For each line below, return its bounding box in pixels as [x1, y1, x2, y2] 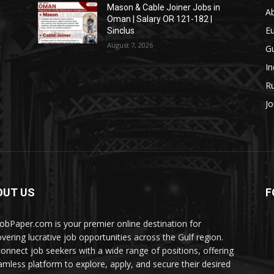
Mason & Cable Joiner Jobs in [107, 2, 221, 12]
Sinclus [107, 26, 135, 35]
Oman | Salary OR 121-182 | [107, 14, 213, 24]
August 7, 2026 [107, 40, 154, 50]
